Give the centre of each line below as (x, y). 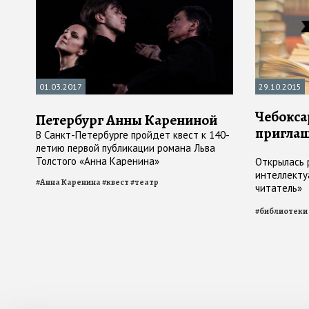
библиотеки (283, 211)
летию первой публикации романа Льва (126, 148)
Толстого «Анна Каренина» (98, 161)
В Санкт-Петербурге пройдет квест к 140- (133, 135)
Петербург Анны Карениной (127, 120)
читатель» (279, 188)
